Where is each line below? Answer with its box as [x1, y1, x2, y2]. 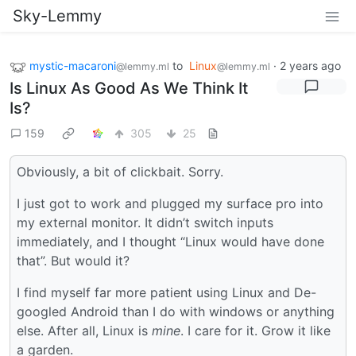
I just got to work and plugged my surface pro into [17, 195, 323, 211]
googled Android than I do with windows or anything [17, 303, 335, 319]
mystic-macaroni [29, 59, 116, 72]
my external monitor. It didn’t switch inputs [17, 214, 273, 230]
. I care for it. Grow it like [180, 322, 331, 339]
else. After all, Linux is [17, 322, 152, 339]
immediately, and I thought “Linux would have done [17, 233, 324, 250]
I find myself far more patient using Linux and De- [17, 284, 316, 300]
